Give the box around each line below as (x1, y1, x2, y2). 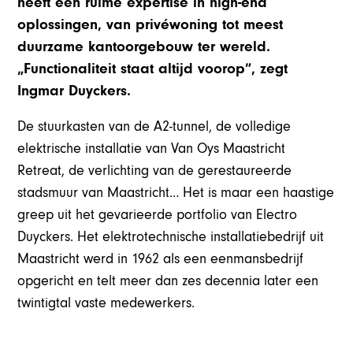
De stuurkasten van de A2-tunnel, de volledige (17, 118, 292, 136)
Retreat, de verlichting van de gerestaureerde (17, 162, 292, 180)
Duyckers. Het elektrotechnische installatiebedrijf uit (17, 229, 325, 246)
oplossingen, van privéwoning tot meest (17, 16, 284, 34)
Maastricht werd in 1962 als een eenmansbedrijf (17, 251, 304, 268)
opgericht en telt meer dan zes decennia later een (17, 273, 319, 290)
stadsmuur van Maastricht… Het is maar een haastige (17, 184, 335, 202)
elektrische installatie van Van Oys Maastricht (17, 140, 286, 158)
